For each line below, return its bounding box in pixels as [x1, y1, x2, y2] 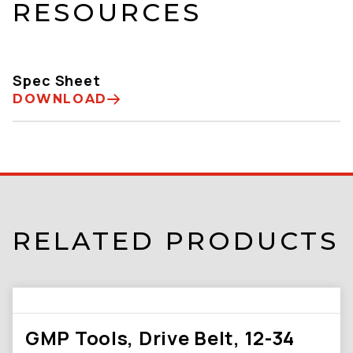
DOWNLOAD [13, 91, 107, 106]
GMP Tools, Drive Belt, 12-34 [25, 325, 295, 351]
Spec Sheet [13, 71, 101, 90]
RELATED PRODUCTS [13, 225, 339, 256]
